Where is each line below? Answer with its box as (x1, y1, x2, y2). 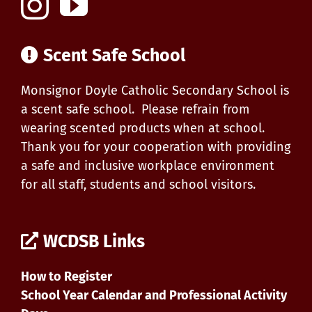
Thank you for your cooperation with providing (21, 139, 290, 155)
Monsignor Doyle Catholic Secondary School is (21, 82, 289, 98)
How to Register (21, 268, 112, 284)
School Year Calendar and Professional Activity (21, 287, 287, 303)
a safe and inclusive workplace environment (21, 157, 274, 173)
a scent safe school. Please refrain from (21, 101, 249, 117)
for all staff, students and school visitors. (21, 176, 256, 192)
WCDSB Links (43, 231, 145, 252)
